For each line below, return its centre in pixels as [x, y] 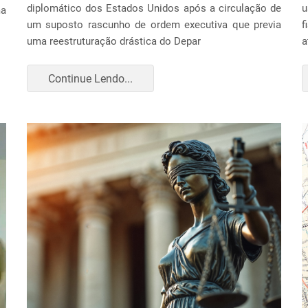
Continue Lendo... [90, 78]
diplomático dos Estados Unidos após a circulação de [154, 8]
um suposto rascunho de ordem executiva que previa [154, 25]
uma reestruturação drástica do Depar [114, 41]
